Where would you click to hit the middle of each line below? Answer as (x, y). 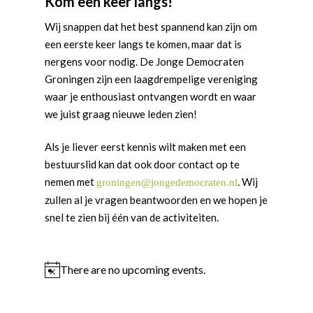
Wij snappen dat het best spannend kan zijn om (151, 26)
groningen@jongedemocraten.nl (167, 182)
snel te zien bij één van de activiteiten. (132, 217)
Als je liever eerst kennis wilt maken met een (146, 147)
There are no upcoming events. (133, 269)
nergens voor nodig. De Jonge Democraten (145, 61)
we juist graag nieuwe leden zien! (121, 114)
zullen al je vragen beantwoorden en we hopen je (156, 200)
